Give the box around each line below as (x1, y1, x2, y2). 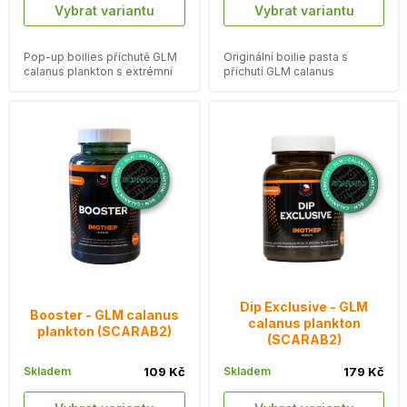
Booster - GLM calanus (29, 306, 179, 323)
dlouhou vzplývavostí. (24, 79, 141, 94)
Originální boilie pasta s (223, 50, 348, 65)
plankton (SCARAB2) (36, 323, 172, 339)
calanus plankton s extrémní (24, 65, 173, 79)
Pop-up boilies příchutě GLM (24, 50, 177, 65)
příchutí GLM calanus (223, 65, 334, 79)
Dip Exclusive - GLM (240, 298, 369, 314)
